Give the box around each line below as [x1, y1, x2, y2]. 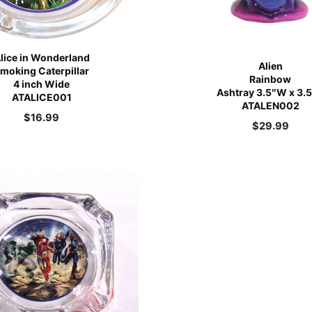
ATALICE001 [11, 91, 72, 103]
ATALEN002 [241, 100, 299, 112]
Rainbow [249, 73, 292, 86]
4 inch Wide [13, 77, 70, 90]
